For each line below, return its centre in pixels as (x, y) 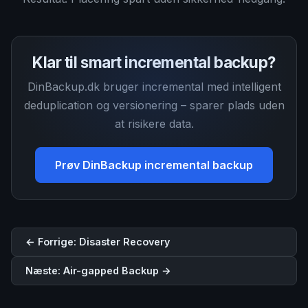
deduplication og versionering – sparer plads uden (154, 105)
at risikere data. (154, 124)
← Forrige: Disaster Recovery (98, 242)
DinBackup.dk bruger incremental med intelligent (154, 87)
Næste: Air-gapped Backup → (98, 271)
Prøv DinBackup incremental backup (154, 165)
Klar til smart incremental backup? (154, 62)
